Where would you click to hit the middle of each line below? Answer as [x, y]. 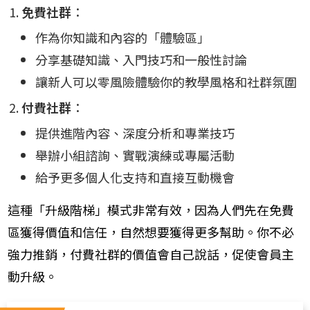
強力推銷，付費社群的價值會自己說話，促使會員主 [151, 254]
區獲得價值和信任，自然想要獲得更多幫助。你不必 [151, 232]
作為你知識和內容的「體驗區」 [122, 38]
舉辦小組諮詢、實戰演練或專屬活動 [135, 155]
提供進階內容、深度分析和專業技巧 [135, 133]
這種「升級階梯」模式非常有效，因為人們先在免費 [151, 210]
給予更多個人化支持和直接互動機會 [135, 177]
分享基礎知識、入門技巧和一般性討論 [141, 60]
